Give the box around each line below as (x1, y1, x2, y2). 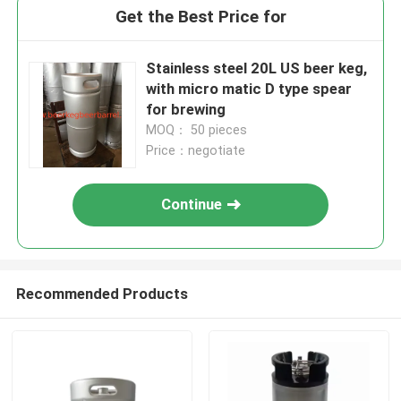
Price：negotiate (146, 143, 246, 158)
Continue (161, 195, 223, 214)
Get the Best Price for (115, 6, 286, 28)
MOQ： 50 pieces (146, 123, 248, 138)
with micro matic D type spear (146, 80, 353, 98)
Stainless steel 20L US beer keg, (146, 59, 368, 78)
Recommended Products (15, 284, 188, 303)
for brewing (146, 100, 226, 119)
